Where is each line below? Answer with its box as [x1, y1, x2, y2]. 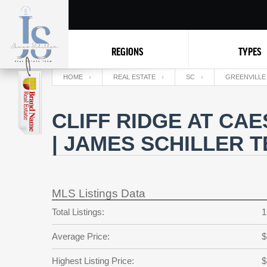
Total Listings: [52, 207, 104, 217]
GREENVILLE [225, 73, 266, 80]
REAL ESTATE [113, 73, 156, 80]
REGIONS [111, 45, 143, 57]
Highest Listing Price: [52, 256, 134, 266]
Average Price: [52, 231, 110, 241]
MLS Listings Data [52, 187, 145, 200]
